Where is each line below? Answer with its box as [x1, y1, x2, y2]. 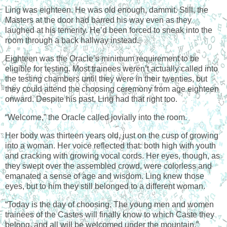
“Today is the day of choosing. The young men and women [5, 200, 214, 209]
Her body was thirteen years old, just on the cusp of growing [5, 131, 218, 140]
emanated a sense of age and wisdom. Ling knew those [5, 171, 204, 180]
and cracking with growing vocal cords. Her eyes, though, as [5, 151, 220, 160]
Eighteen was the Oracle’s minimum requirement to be [5, 54, 199, 63]
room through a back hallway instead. [5, 36, 139, 45]
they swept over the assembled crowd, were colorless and [5, 161, 212, 170]
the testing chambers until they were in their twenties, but [5, 74, 207, 84]
